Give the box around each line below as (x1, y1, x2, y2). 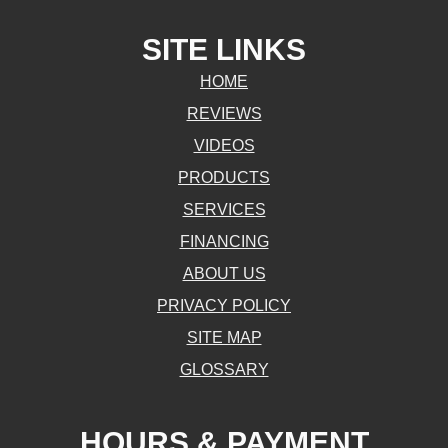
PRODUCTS (178, 169, 270, 187)
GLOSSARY (179, 361, 269, 379)
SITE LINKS (142, 33, 306, 67)
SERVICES (182, 201, 266, 219)
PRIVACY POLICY (157, 297, 291, 315)
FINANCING (179, 233, 269, 251)
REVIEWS (186, 105, 262, 123)
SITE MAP (186, 329, 262, 347)
